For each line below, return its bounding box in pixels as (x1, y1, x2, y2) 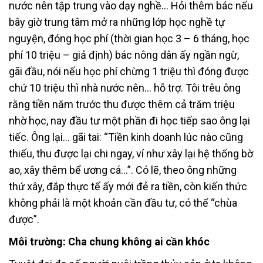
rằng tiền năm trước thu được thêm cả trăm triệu (9, 97, 235, 110)
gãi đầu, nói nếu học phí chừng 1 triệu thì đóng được (9, 65, 249, 77)
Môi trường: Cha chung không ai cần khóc (9, 235, 212, 248)
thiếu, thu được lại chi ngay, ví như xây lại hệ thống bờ (9, 147, 253, 160)
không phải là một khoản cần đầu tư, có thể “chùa (9, 196, 237, 209)
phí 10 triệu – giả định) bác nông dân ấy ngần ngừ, (9, 48, 239, 61)
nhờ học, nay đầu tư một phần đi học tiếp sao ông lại (9, 114, 250, 127)
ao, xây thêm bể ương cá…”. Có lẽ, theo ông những (9, 163, 237, 176)
